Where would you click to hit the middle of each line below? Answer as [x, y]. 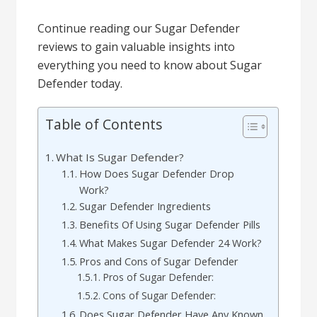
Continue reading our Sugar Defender [139, 28]
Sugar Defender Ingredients [145, 206]
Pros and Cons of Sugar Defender [159, 261]
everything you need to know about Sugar [150, 65]
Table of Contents [104, 124]
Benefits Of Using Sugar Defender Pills [170, 225]
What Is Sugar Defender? [120, 157]
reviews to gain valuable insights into [137, 47]
